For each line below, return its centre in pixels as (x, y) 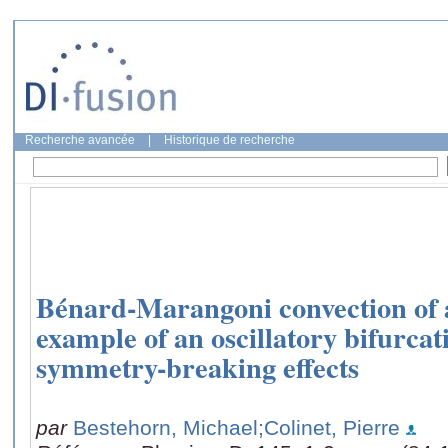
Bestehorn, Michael (165, 427)
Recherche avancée (80, 140)
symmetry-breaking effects (197, 367)
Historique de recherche (229, 140)
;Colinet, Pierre (329, 427)
